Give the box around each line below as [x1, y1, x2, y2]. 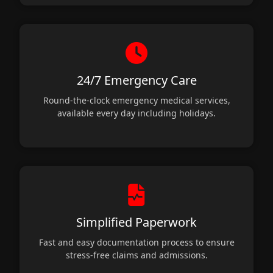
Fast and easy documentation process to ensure [38, 236, 235, 248]
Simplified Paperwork [76, 213, 197, 230]
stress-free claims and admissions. [65, 249, 208, 261]
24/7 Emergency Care [76, 71, 197, 88]
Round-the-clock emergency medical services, [43, 94, 230, 106]
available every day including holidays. [57, 107, 216, 119]
